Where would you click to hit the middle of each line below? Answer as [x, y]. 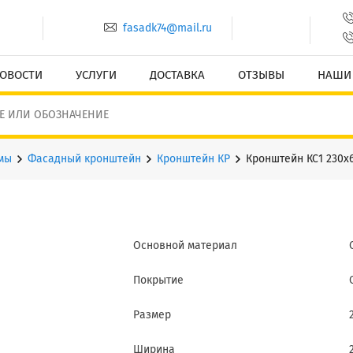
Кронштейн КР [193, 159]
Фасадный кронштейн [84, 159]
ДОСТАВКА [177, 75]
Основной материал [186, 246]
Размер [152, 315]
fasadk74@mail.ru [167, 28]
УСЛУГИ [96, 75]
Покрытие [159, 281]
